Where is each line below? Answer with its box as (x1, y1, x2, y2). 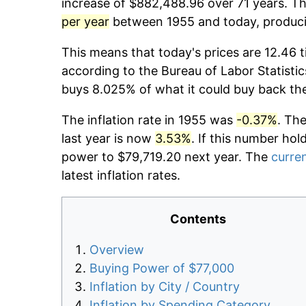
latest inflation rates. (61, 168, 180, 183)
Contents (170, 212, 226, 227)
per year (61, 14, 109, 29)
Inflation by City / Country (89, 279, 240, 294)
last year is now (61, 131, 155, 146)
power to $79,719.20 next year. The (61, 150, 271, 165)
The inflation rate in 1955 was (61, 113, 236, 128)
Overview (89, 242, 144, 258)
